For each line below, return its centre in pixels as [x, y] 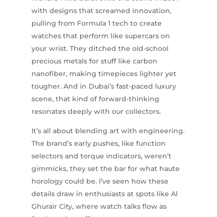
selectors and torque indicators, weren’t [101, 156]
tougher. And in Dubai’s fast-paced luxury [104, 86]
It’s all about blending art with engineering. [108, 131]
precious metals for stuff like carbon [94, 61]
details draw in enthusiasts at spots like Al [104, 194]
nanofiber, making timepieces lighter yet [104, 74]
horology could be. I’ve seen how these [100, 181]
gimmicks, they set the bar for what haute [105, 169]
